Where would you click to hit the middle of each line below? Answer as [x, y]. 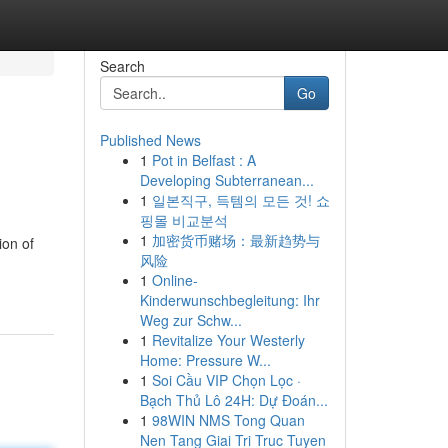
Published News [150, 140]
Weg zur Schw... [190, 320]
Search [122, 66]
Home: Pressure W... [205, 360]
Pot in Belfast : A [203, 160]
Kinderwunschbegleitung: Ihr [229, 300]
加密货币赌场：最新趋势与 [235, 240]
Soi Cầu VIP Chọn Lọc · [226, 380]
